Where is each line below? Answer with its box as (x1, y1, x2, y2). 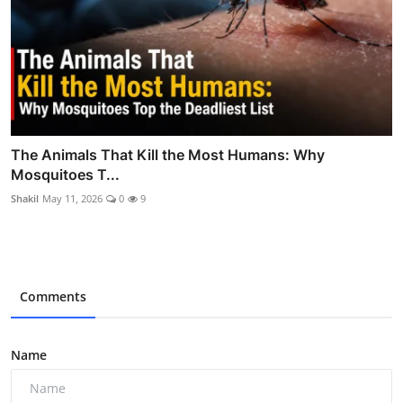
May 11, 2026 (42, 191, 103, 205)
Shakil (11, 191, 39, 205)
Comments (20, 287, 86, 305)
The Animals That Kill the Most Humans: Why (11, 145, 325, 164)
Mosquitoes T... (11, 165, 120, 184)
